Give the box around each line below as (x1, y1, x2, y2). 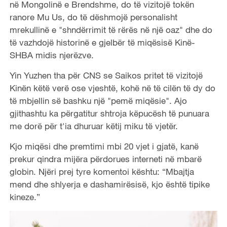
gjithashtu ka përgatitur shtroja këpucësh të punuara (9, 108, 209, 119)
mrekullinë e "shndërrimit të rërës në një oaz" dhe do (9, 24, 212, 35)
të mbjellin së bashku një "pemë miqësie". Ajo (9, 95, 187, 106)
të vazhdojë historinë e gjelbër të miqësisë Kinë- (9, 37, 195, 48)
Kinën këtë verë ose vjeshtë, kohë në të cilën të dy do (9, 83, 215, 94)
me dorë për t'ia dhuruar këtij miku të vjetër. (9, 121, 178, 132)
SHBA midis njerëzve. (9, 50, 94, 61)
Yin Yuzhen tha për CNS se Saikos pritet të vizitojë (9, 70, 203, 81)
